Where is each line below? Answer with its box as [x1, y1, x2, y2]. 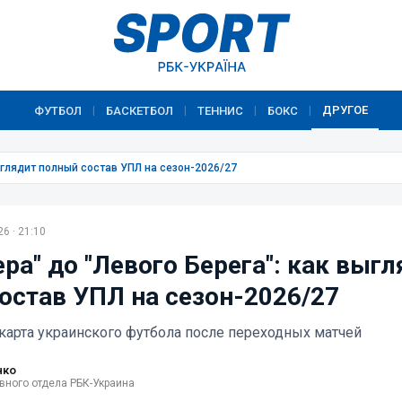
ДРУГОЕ [322, 102, 368, 117]
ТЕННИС [197, 103, 243, 118]
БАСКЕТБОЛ [106, 103, 173, 118]
